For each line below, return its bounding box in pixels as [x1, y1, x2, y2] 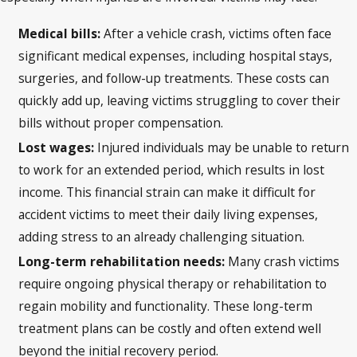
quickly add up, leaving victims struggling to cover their [18, 91, 341, 109]
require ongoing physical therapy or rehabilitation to [18, 274, 328, 292]
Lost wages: [18, 138, 98, 156]
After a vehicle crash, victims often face [104, 24, 332, 42]
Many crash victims [228, 252, 340, 270]
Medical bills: [18, 24, 104, 42]
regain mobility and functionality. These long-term [18, 296, 313, 315]
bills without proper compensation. [18, 113, 224, 131]
